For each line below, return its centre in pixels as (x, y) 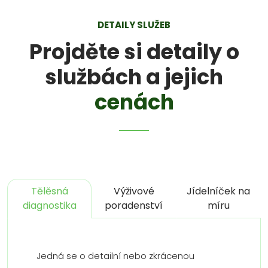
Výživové (134, 191)
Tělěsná (49, 191)
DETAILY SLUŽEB (134, 25)
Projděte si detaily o (134, 52)
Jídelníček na (219, 191)
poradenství (134, 205)
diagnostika (49, 205)
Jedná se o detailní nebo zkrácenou (115, 256)
